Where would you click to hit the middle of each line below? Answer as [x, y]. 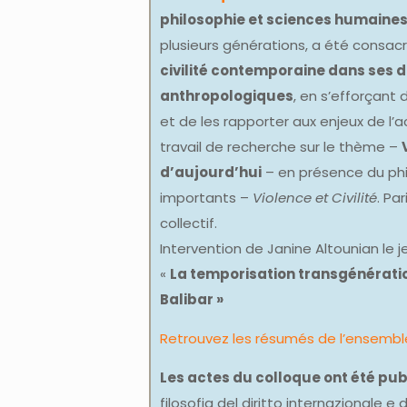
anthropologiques [227, 95]
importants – [206, 197]
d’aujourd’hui [211, 172]
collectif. [189, 223]
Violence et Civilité [315, 197]
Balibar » [192, 299]
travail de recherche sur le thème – [281, 146]
